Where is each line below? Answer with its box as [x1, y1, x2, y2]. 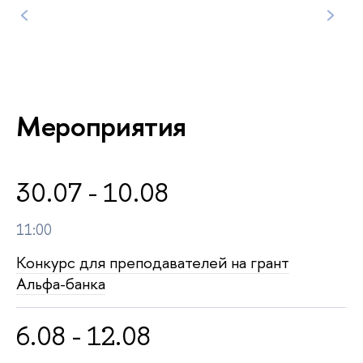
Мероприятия [16, 107, 187, 145]
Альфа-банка [16, 272, 105, 295]
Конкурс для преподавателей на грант [16, 251, 289, 274]
